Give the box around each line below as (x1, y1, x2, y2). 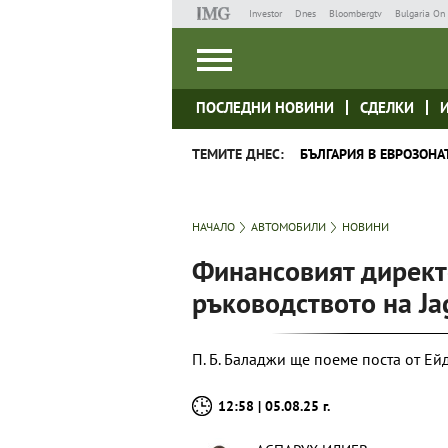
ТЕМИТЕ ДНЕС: (192, 145, 284, 163)
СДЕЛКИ (360, 98, 414, 117)
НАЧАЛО (192, 219, 235, 234)
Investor (248, 7, 282, 20)
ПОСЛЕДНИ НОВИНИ (196, 98, 334, 117)
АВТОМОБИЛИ (251, 219, 326, 234)
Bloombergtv (328, 7, 382, 20)
